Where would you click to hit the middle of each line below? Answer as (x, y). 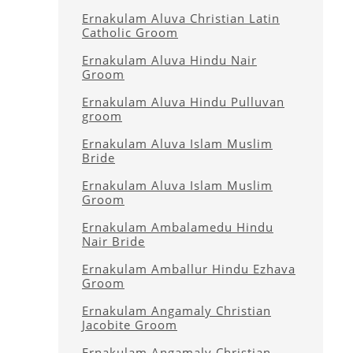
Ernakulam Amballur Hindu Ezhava (189, 269)
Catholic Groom (130, 32)
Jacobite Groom (130, 325)
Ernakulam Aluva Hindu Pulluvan (183, 102)
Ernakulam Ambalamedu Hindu (178, 227)
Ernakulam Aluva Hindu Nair (169, 60)
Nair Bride (113, 241)
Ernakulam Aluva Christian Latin (181, 18)
